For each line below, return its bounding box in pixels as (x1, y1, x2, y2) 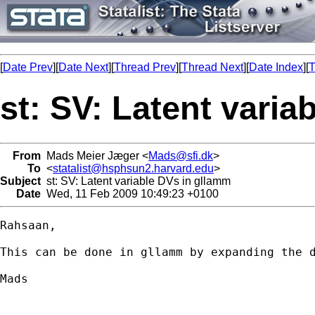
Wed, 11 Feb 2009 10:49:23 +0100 (41, 187, 219, 200)
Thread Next (181, 61, 243, 73)
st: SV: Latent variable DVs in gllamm (41, 174, 231, 187)
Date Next (58, 61, 108, 73)
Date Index (249, 61, 303, 73)
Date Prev (3, 61, 53, 73)
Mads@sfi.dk (148, 149, 213, 162)
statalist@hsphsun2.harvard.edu (53, 162, 214, 174)
